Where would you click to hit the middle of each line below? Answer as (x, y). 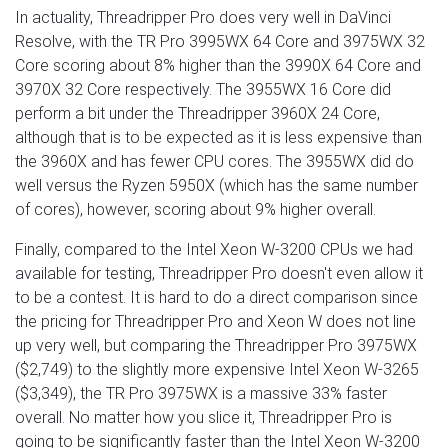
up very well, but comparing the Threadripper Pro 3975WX (216, 346)
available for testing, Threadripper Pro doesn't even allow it (219, 274)
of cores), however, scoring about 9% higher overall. (195, 210)
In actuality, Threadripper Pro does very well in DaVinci (203, 18)
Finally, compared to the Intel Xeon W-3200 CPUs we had (214, 250)
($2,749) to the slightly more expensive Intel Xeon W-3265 (217, 370)
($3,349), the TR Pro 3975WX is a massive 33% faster (201, 394)
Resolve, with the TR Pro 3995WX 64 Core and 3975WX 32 (220, 42)
